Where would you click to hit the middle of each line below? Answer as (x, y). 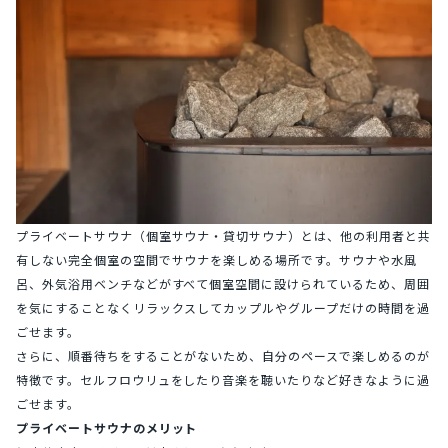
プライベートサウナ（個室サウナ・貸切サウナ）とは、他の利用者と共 (223, 235)
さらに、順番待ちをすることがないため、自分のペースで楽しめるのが (223, 355)
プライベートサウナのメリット (107, 427)
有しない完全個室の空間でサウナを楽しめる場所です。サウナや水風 (216, 259)
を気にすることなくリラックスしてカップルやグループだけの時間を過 (223, 307)
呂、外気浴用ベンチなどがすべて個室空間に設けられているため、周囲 (223, 283)
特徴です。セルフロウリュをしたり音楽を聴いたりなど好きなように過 (223, 379)
